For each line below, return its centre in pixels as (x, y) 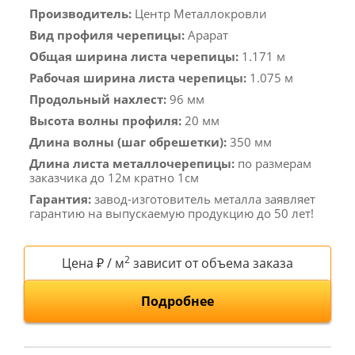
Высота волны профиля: (105, 120)
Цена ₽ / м (93, 263)
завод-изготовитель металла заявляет (203, 199)
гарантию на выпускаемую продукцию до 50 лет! (172, 213)
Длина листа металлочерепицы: (132, 163)
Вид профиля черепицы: (107, 35)
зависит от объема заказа (212, 263)
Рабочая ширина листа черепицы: (138, 78)
